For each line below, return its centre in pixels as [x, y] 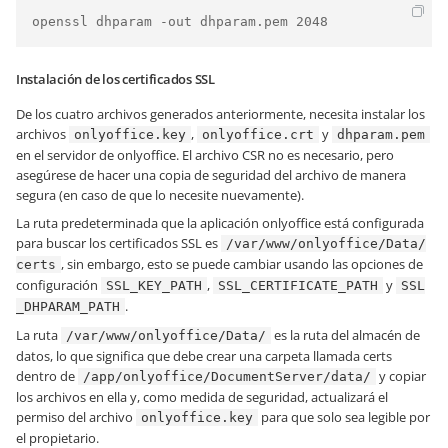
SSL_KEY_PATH [154, 285]
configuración [58, 285]
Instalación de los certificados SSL [115, 79]
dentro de [47, 376]
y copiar [401, 376]
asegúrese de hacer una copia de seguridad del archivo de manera [211, 175]
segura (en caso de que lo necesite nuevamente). [160, 195]
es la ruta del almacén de [345, 335]
